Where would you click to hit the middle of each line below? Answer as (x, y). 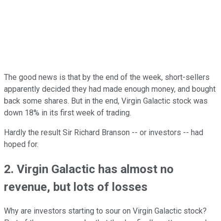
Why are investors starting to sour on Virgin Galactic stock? (105, 211)
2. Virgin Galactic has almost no (89, 169)
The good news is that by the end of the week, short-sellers (107, 77)
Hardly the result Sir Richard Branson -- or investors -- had (104, 132)
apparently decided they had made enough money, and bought (110, 89)
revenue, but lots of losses (76, 187)
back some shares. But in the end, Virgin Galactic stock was (106, 101)
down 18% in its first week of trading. (68, 112)
